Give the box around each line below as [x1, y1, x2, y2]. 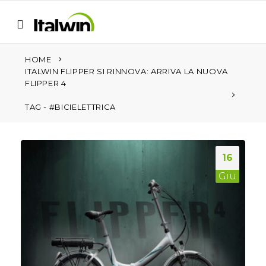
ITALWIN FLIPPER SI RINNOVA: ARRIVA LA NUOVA [24, 66, 228, 76]
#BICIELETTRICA [49, 102, 116, 112]
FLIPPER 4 [24, 78, 66, 88]
